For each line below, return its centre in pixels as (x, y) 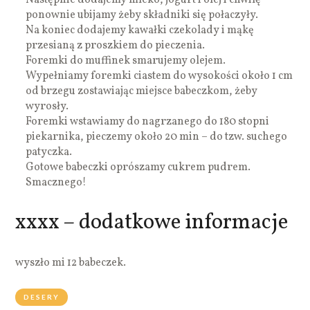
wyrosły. (47, 106)
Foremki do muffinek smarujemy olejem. (126, 61)
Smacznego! (56, 182)
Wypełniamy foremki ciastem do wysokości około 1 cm (159, 76)
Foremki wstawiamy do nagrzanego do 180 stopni (148, 121)
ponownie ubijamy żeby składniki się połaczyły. (142, 15)
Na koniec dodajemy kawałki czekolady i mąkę (140, 30)
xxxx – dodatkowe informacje (152, 222)
